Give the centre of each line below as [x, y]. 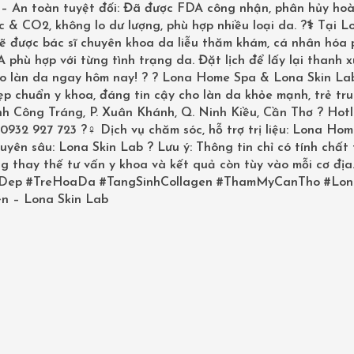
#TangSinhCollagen [156, 183]
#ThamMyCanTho [268, 183]
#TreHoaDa [60, 183]
